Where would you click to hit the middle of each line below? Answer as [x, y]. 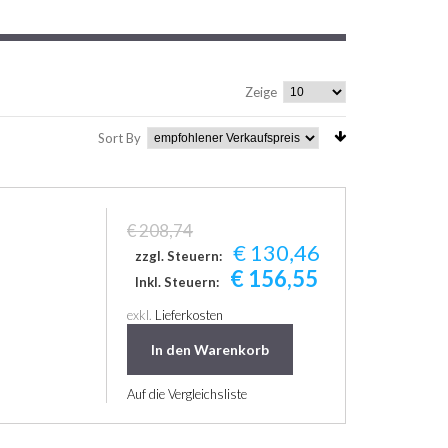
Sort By [119, 138]
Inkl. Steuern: [176, 281]
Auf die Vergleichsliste [187, 393]
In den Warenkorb [210, 349]
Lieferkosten [189, 314]
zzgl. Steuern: [178, 256]
